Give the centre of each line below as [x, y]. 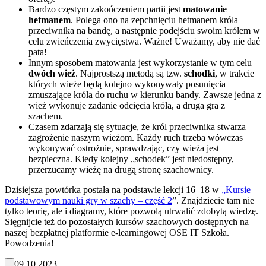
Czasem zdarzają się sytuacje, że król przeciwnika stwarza [137, 127]
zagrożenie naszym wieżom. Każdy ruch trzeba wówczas [136, 138]
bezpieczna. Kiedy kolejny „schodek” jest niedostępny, [131, 159]
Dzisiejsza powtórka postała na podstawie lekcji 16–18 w [113, 190]
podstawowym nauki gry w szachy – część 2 [88, 201]
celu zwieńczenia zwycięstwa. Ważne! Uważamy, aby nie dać [144, 42]
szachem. [46, 116]
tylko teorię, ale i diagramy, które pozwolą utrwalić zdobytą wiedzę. [132, 211]
